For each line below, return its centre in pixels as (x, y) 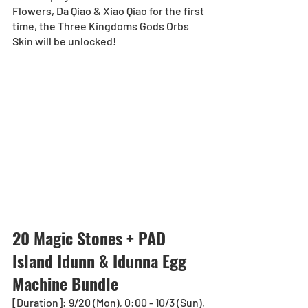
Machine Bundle (65, 283)
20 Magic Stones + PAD (91, 238)
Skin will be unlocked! (64, 41)
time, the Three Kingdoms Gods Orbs (102, 26)
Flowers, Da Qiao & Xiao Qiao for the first (109, 11)
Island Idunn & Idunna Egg (101, 260)
